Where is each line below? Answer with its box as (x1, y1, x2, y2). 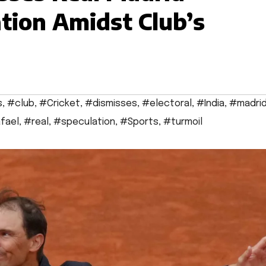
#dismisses (85, 99, 137, 109)
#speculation (53, 117, 115, 128)
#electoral (142, 99, 192, 109)
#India (197, 99, 224, 109)
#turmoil (163, 117, 202, 128)
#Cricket (39, 99, 80, 109)
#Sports (120, 117, 159, 128)
